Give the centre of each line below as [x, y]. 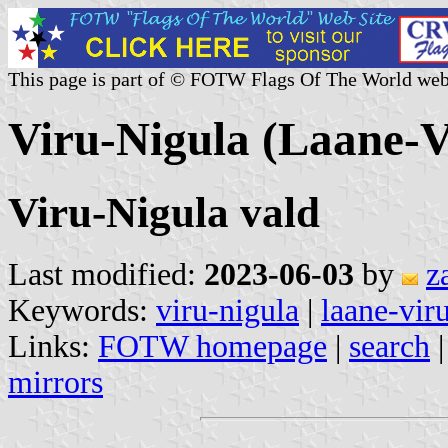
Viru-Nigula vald [164, 212]
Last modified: [106, 274]
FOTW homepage [212, 346]
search [389, 346]
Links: [53, 346]
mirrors [55, 382]
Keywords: [82, 310]
